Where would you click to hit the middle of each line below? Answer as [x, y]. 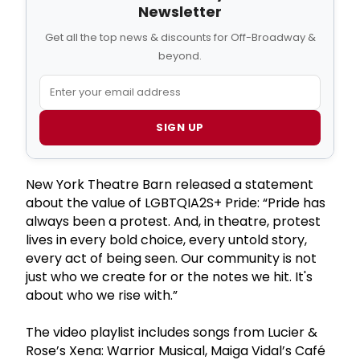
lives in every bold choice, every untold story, [166, 239]
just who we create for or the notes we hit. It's [169, 276]
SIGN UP [180, 127]
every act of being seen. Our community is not [171, 258]
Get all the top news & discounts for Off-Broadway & [180, 37]
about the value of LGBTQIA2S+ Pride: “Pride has [176, 202]
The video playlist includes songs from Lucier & [172, 332]
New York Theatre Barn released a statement [170, 184]
